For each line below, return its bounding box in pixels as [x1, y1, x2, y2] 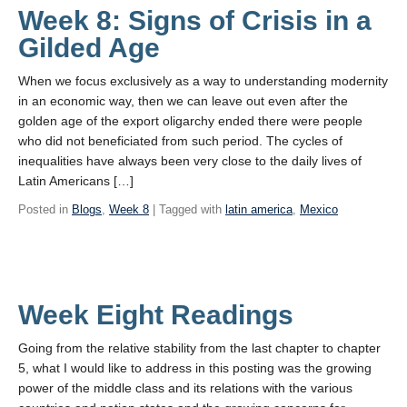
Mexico [300, 203, 338, 216]
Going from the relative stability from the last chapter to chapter [18, 341, 381, 355]
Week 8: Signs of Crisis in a [18, 5, 372, 35]
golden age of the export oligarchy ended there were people [18, 114, 362, 128]
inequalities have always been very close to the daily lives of [18, 154, 362, 168]
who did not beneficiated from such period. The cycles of [18, 134, 342, 148]
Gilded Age [18, 33, 160, 63]
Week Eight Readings [18, 300, 293, 330]
